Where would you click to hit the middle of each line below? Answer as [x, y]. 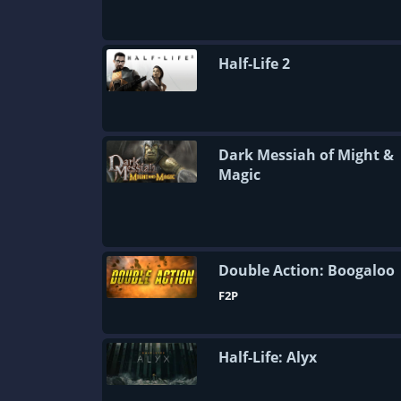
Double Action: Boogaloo [307, 270]
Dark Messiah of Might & [306, 155]
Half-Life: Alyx [268, 357]
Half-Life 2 [254, 64]
